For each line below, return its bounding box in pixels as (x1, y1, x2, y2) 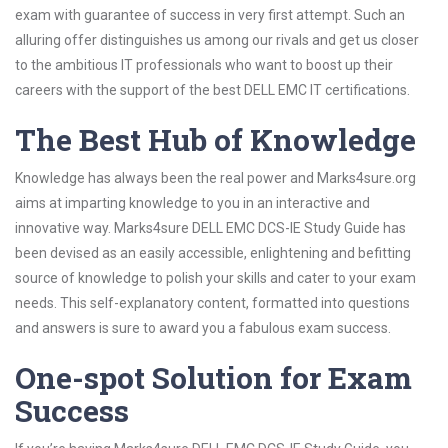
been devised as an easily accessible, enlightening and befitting (15, 245, 411, 261)
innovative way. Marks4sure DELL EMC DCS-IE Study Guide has (15, 220, 406, 236)
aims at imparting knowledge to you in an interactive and (15, 195, 370, 211)
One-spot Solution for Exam (15, 358, 412, 397)
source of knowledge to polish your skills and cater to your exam (15, 270, 416, 286)
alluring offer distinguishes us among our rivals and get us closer (15, 32, 419, 48)
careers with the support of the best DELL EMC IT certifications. (15, 82, 410, 98)
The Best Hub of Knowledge (15, 120, 416, 159)
